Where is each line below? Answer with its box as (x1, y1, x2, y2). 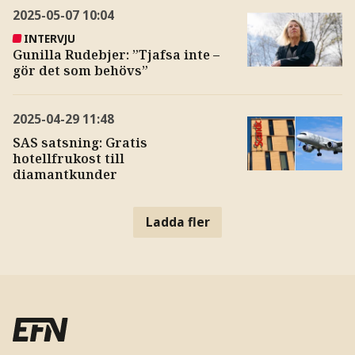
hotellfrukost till (12, 150, 124, 167)
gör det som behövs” (12, 62, 148, 80)
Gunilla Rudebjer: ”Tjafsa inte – (12, 46, 219, 64)
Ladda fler (145, 212, 210, 231)
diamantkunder (12, 166, 117, 183)
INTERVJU (24, 31, 76, 47)
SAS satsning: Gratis (12, 134, 147, 151)
